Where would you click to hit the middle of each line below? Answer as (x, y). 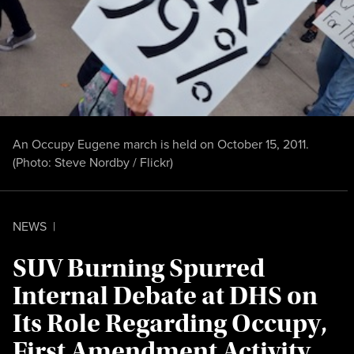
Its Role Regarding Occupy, (170, 323)
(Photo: (34, 162)
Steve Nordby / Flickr (112, 162)
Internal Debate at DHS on (165, 296)
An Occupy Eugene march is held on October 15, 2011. (161, 143)
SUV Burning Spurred (139, 268)
